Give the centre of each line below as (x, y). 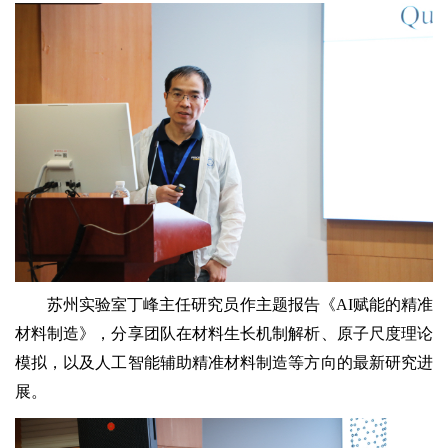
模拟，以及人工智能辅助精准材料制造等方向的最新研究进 (224, 362)
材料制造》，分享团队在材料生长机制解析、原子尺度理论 (224, 333)
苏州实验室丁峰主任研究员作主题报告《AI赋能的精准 (240, 304)
